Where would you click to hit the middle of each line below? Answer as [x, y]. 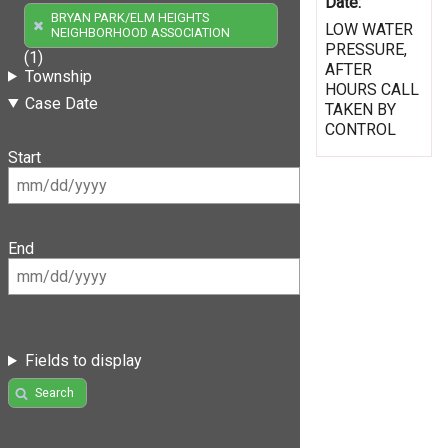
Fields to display [83, 361]
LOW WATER [369, 29]
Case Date [61, 103]
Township [58, 76]
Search [54, 393]
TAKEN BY [360, 109]
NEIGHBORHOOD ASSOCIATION [140, 33]
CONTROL [360, 129]
